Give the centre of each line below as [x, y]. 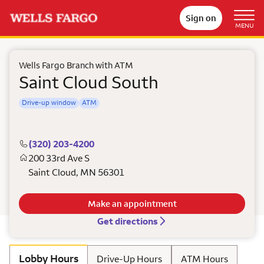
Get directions [127, 221]
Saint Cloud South [89, 82]
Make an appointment [132, 204]
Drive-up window [49, 102]
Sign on [201, 18]
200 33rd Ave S [59, 158]
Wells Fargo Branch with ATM [76, 65]
